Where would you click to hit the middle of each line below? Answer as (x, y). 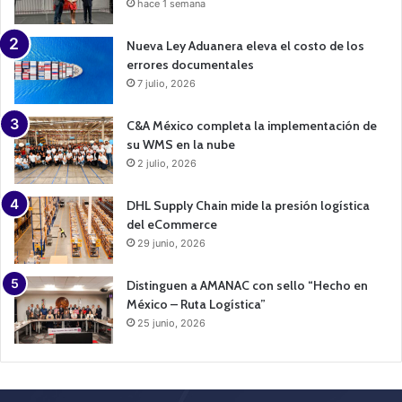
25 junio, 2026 (171, 323)
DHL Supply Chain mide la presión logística (248, 205)
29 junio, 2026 (171, 243)
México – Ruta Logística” (196, 304)
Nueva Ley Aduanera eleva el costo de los (245, 45)
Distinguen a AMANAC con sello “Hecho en (247, 285)
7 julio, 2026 (166, 83)
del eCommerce (172, 224)
